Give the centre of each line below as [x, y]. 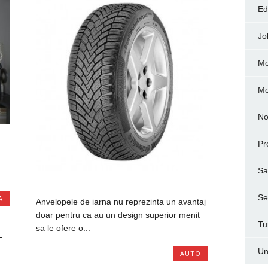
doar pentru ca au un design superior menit [118, 215]
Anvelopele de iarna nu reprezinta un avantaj [121, 202]
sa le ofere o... [63, 228]
